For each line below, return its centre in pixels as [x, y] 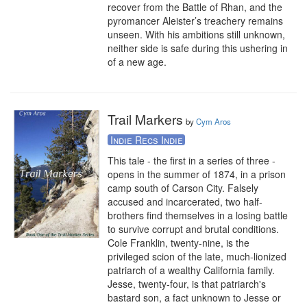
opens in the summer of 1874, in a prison [197, 174]
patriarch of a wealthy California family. [191, 270]
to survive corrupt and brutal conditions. [193, 229]
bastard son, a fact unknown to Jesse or [194, 297]
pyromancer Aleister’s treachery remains [195, 21]
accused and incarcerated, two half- [185, 201]
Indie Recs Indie [146, 140]
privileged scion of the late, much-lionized [197, 256]
